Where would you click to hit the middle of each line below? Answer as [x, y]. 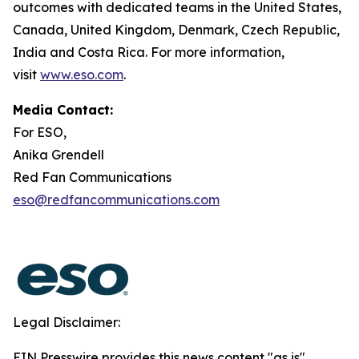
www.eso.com [82, 75]
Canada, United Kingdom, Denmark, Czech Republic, [176, 30]
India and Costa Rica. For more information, [149, 52]
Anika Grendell [58, 155]
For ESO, [40, 132]
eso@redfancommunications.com [116, 200]
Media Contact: [63, 110]
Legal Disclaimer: [67, 322]
